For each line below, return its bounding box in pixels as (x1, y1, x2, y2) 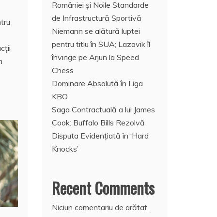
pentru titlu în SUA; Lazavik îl (52, 39, 151, 49)
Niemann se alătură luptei (52, 26, 140, 36)
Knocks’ (52, 143, 79, 154)
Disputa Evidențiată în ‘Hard (52, 130, 149, 140)
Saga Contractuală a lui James (52, 104, 155, 114)
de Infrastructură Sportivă (52, 13, 142, 23)
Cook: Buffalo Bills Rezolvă (52, 117, 145, 127)
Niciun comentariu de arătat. (52, 202, 149, 212)
